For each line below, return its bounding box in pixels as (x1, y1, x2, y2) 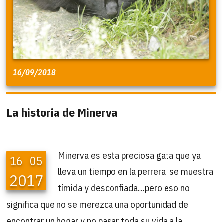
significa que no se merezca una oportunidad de (6, 197, 189, 210)
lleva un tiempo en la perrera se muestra (58, 165, 214, 177)
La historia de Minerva (6, 104, 118, 120)
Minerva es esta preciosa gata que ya (58, 148, 201, 161)
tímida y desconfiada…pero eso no (58, 181, 190, 194)
